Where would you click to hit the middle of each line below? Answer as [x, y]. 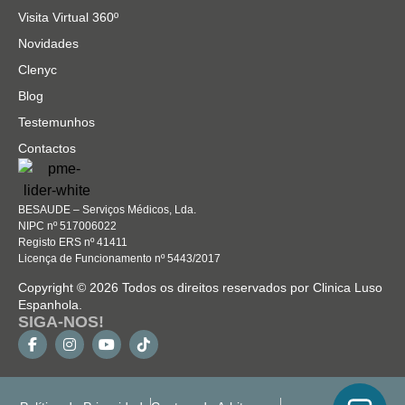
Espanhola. [50, 305]
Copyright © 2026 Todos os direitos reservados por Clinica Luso [200, 288]
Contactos [47, 148]
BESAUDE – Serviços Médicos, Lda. [107, 209]
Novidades [48, 43]
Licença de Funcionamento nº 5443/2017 [119, 258]
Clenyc [38, 69]
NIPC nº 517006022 [67, 226]
